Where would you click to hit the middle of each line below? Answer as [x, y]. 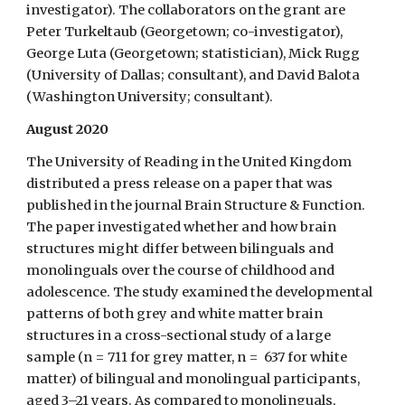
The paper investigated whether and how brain [182, 227]
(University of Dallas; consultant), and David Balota [193, 75]
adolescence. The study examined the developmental [200, 292]
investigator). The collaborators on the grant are [186, 10]
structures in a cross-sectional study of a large [179, 335]
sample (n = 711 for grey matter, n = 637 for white [187, 357]
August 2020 [68, 129]
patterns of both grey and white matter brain [175, 314]
